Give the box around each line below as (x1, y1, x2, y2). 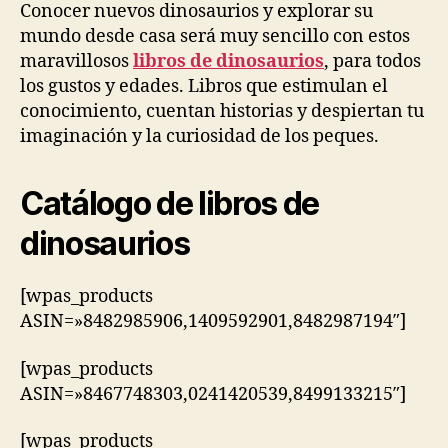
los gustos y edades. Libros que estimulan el (20, 75, 388, 98)
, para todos (324, 50, 421, 73)
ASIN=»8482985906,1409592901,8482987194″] (20, 310, 406, 333)
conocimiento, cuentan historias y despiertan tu (20, 100, 424, 123)
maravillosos (20, 50, 133, 73)
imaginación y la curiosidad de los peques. (20, 125, 379, 148)
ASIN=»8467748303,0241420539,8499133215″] (20, 382, 406, 406)
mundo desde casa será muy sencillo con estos (20, 25, 410, 48)
